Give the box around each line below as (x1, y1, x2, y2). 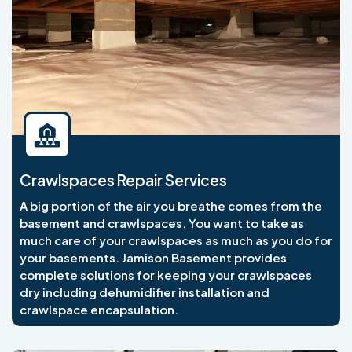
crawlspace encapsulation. (20, 301, 178, 317)
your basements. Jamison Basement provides (20, 249, 287, 265)
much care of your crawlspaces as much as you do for (20, 232, 332, 247)
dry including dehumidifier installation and (20, 284, 269, 299)
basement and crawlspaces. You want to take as (20, 214, 304, 230)
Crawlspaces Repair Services (20, 170, 227, 189)
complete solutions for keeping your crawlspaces (20, 266, 312, 282)
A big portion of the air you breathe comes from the (20, 197, 322, 213)
